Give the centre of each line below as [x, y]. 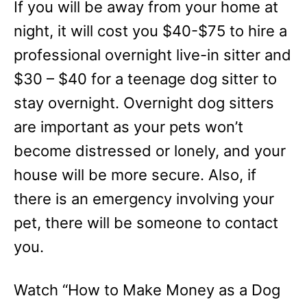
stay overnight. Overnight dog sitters [144, 103]
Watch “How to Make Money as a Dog [147, 290]
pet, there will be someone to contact [146, 223]
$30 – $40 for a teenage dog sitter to [145, 79]
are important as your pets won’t [128, 127]
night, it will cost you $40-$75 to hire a [150, 31]
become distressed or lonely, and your [150, 151]
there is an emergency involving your [144, 199]
